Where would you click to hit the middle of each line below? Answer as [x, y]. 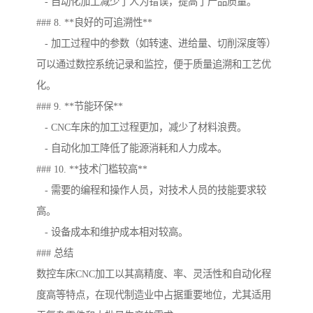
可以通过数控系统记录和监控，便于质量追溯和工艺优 [154, 65]
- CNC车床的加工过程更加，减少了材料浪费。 [141, 128]
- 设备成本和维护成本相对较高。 [112, 232]
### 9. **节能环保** [80, 107]
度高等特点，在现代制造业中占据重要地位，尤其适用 [154, 295]
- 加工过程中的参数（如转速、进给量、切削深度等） [156, 44]
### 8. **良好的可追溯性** [94, 23]
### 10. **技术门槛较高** [92, 169]
